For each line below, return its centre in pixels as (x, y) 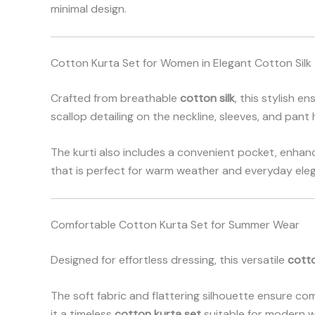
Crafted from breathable (115, 98)
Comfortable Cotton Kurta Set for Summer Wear (175, 224)
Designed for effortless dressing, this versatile (169, 259)
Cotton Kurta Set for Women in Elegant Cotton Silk (181, 63)
